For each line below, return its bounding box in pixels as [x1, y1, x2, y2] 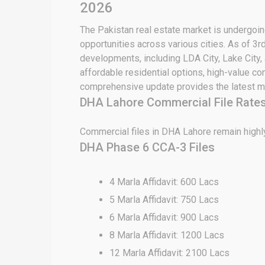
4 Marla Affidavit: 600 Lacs [109, 176, 219, 188]
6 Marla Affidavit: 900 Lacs [109, 212, 219, 223]
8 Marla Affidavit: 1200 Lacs [109, 230, 224, 241]
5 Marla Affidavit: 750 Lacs [109, 194, 219, 205]
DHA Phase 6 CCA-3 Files [80, 140, 215, 154]
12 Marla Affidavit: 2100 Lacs [109, 247, 230, 258]
